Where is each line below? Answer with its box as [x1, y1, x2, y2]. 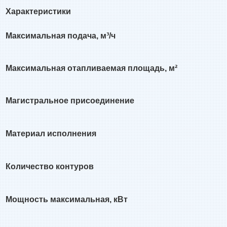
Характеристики [6, 7, 71, 16]
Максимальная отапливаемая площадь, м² [6, 63, 177, 72]
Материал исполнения [6, 129, 96, 138]
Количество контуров [6, 162, 94, 171]
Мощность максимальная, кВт [6, 195, 128, 204]
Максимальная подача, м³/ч [6, 31, 116, 40]
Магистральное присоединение [6, 96, 134, 105]
